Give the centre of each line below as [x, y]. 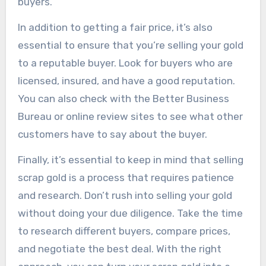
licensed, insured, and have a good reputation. [126, 80]
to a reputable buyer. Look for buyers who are [125, 63]
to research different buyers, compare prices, [124, 231]
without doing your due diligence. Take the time [130, 213]
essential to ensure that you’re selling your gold [130, 45]
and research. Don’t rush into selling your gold [125, 195]
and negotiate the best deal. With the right [119, 248]
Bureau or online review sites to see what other [130, 116]
